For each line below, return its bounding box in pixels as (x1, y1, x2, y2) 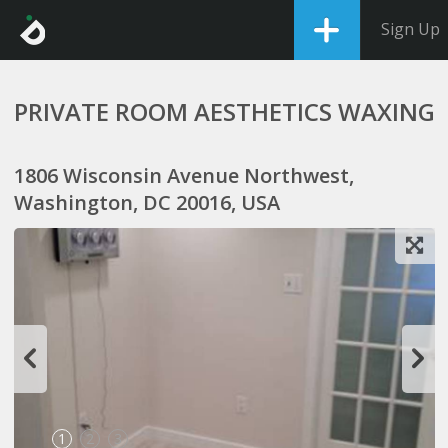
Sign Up (381, 18, 440, 40)
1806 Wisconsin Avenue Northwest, (13, 162, 354, 189)
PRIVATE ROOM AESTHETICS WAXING (13, 95, 435, 128)
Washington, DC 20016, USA (13, 189, 280, 216)
